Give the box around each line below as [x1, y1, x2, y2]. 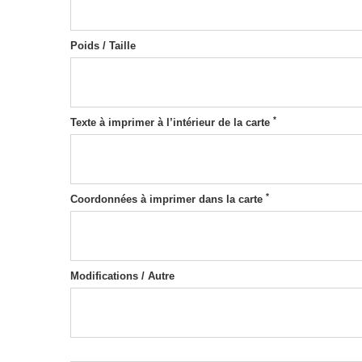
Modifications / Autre [70, 270, 175, 282]
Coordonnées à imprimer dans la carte [70, 193, 266, 205]
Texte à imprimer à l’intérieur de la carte [70, 116, 273, 128]
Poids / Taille [70, 40, 136, 52]
